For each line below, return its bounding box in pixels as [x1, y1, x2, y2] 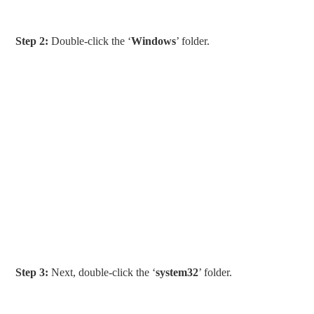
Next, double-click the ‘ [48, 266, 156, 278]
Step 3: [15, 266, 49, 278]
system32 [156, 266, 199, 278]
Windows [131, 35, 177, 48]
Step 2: [15, 35, 49, 48]
